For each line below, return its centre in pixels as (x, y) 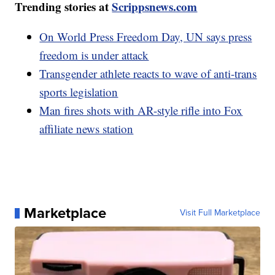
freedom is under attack (94, 55)
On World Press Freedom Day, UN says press (146, 37)
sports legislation (79, 92)
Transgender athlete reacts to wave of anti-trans (148, 74)
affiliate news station (87, 129)
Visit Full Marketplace (220, 213)
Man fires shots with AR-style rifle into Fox (141, 110)
